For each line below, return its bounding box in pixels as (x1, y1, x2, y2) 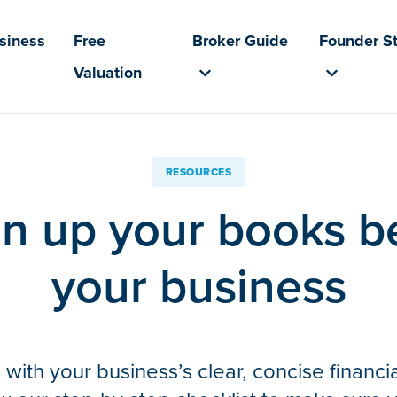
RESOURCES (165, 164, 232, 180)
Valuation (74, 61, 143, 84)
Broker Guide (192, 29, 289, 52)
